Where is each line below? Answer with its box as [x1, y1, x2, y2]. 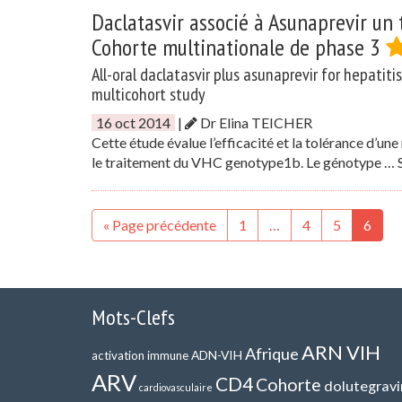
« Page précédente [103, 216, 216, 233]
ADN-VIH [191, 347, 242, 363]
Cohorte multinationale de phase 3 [92, 32, 386, 62]
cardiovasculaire [139, 381, 213, 393]
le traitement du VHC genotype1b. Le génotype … [92, 153, 398, 170]
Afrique [245, 344, 299, 363]
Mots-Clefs [92, 303, 175, 331]
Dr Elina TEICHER [197, 114, 312, 131]
